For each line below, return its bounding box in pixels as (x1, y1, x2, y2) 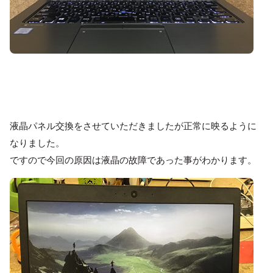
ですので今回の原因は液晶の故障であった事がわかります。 (10, 154, 257, 166)
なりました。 (10, 136, 65, 149)
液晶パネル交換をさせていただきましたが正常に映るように (10, 119, 257, 132)
